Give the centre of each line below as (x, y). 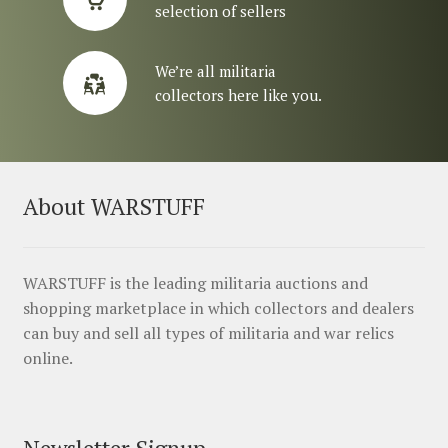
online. (47, 357)
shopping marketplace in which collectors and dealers (218, 307)
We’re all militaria (215, 71)
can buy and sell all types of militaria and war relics (208, 332)
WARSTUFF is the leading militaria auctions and (195, 282)
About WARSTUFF (113, 206)
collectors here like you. (238, 95)
